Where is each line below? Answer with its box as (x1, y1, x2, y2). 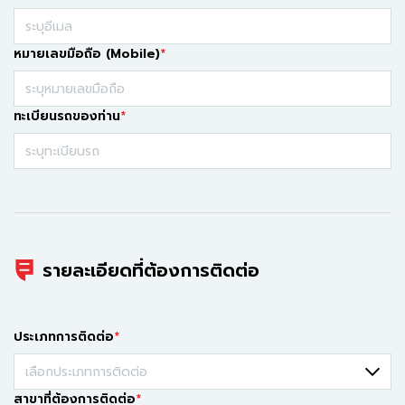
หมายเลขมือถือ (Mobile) (14, 44, 160, 63)
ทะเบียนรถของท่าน (14, 107, 120, 126)
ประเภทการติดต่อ (14, 327, 114, 346)
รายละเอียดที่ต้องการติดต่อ (42, 257, 259, 284)
